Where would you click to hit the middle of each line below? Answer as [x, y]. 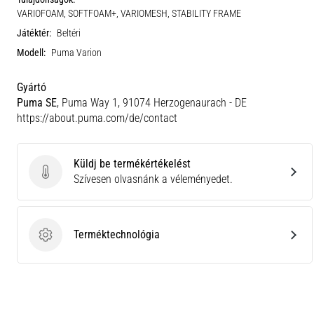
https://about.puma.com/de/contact [97, 118]
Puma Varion [76, 53]
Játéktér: [34, 33]
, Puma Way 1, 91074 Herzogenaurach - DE [152, 102]
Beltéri [69, 33]
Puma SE [37, 102]
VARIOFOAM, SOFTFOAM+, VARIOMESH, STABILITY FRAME [129, 13]
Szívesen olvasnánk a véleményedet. [153, 179]
